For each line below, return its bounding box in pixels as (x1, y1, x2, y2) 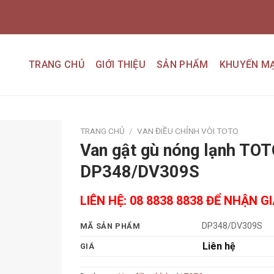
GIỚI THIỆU (95, 59, 146, 70)
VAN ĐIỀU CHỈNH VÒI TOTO (136, 126, 239, 136)
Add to (24, 156, 52, 167)
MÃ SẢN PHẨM (80, 221, 141, 231)
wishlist (23, 167, 53, 178)
